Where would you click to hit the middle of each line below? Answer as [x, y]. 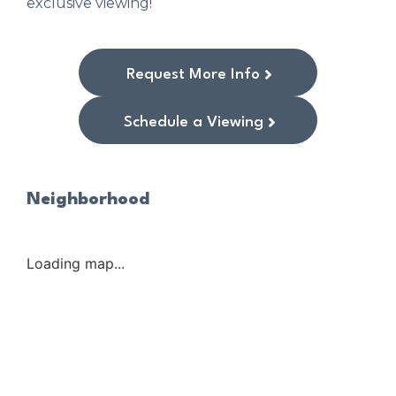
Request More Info [193, 74]
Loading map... [76, 263]
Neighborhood [88, 199]
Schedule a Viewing [193, 122]
